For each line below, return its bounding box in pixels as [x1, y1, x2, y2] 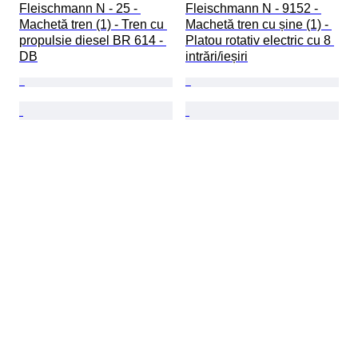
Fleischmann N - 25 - [19, 2, 141, 16]
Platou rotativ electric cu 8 [185, 34, 334, 48]
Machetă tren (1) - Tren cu [19, 18, 167, 32]
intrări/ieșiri [185, 50, 248, 64]
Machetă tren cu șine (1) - [185, 18, 332, 32]
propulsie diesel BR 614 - [19, 34, 166, 48]
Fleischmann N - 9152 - [185, 2, 321, 16]
